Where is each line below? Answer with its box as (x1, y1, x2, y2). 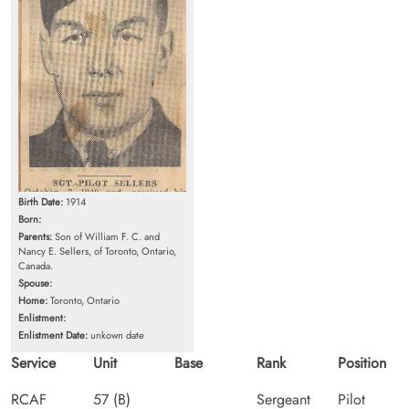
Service (11, 351, 56, 373)
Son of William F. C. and (52, 228, 160, 244)
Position (338, 351, 387, 373)
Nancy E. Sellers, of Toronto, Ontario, (18, 243, 176, 258)
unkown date (88, 327, 144, 342)
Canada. (18, 257, 53, 273)
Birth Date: (18, 194, 63, 209)
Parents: (18, 228, 52, 244)
